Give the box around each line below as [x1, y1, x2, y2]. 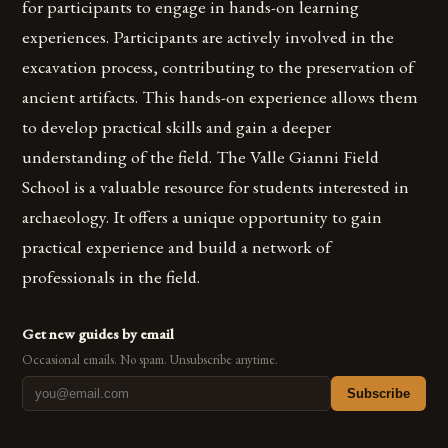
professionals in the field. [22, 264, 201, 288]
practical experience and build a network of [22, 234, 332, 258]
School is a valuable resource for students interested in [22, 174, 410, 198]
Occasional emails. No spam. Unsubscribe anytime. [22, 350, 279, 368]
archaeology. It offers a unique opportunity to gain [22, 204, 383, 228]
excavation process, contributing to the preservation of [22, 54, 415, 78]
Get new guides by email [22, 323, 175, 343]
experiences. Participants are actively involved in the [22, 24, 395, 48]
